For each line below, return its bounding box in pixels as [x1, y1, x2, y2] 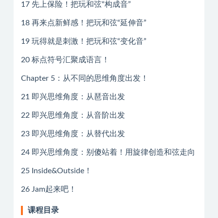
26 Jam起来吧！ [21, 185, 76, 193]
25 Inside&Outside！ [21, 167, 92, 175]
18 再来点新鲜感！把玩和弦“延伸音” [21, 19, 146, 27]
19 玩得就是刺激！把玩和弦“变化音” [21, 37, 146, 45]
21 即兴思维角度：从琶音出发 [21, 93, 125, 101]
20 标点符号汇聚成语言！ [21, 56, 109, 64]
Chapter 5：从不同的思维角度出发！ [21, 74, 148, 82]
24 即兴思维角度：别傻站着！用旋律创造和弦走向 [21, 148, 195, 156]
